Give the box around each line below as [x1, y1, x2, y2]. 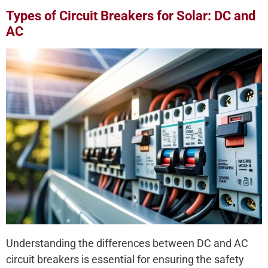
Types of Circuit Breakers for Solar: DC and [6, 8, 255, 24]
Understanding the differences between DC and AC [6, 237, 248, 250]
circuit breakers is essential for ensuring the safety [6, 253, 244, 266]
